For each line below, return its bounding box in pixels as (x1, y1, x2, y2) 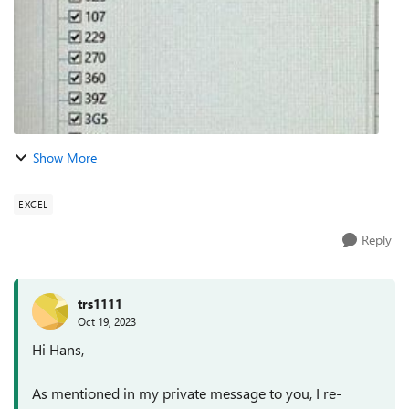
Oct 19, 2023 (78, 313, 136, 329)
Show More (33, 149, 97, 166)
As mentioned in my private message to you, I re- (32, 383, 341, 403)
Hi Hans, (32, 340, 84, 359)
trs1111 (78, 294, 122, 312)
